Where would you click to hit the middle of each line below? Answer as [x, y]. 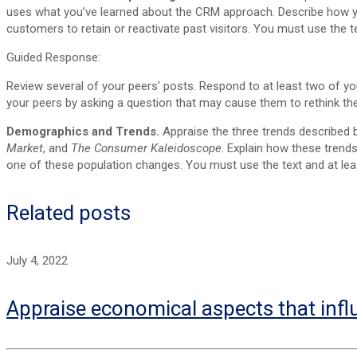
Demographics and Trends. [84, 131]
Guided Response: [53, 57]
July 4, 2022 [37, 260]
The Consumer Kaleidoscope [146, 148]
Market [25, 148]
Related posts [69, 213]
